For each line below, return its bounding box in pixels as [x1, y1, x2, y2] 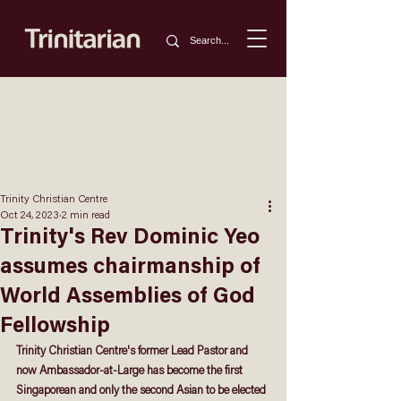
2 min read [62, 210, 110, 221]
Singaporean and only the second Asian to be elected [16, 385, 269, 397]
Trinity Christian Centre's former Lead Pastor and [16, 346, 251, 357]
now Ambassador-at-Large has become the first [16, 365, 245, 377]
